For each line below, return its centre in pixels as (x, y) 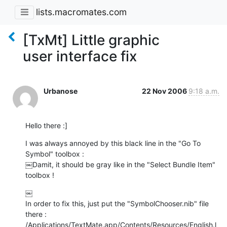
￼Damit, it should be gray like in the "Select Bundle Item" (120, 164)
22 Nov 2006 (165, 91)
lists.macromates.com (81, 12)
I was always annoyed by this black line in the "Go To (113, 143)
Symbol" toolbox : (55, 154)
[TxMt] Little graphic (91, 40)
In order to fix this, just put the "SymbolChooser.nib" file (117, 203)
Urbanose (61, 91)
